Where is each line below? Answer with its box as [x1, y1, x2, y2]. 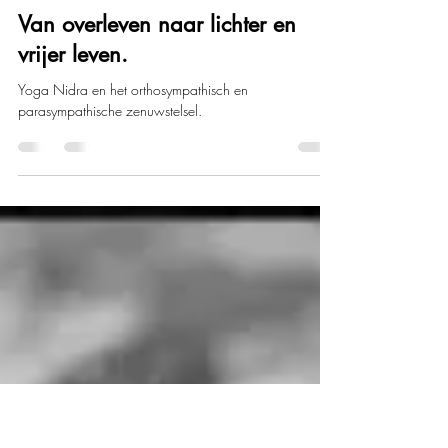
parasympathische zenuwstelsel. [18, 180, 202, 200]
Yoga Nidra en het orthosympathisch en [18, 159, 248, 179]
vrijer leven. [18, 119, 128, 148]
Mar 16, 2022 [18, 45, 93, 63]
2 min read [111, 45, 167, 63]
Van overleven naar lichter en [18, 89, 296, 118]
